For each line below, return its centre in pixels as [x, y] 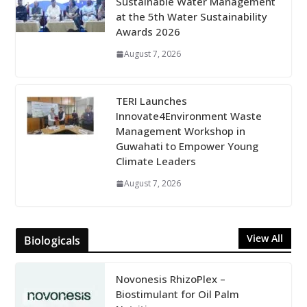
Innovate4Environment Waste [188, 116]
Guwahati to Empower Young [187, 146]
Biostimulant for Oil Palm [177, 294]
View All [265, 238]
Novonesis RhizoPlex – [170, 279]
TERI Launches [151, 101]
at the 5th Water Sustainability [191, 17]
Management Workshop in [180, 131]
